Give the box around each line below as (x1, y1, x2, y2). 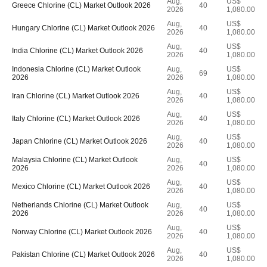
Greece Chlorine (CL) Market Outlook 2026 (12, 1, 151, 10)
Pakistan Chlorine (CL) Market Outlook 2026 (12, 250, 155, 259)
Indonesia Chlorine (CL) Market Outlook (12, 65, 141, 73)
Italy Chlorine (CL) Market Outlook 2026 (12, 114, 140, 123)
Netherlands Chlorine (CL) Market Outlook (12, 201, 148, 209)
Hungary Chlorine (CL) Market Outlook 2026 (12, 24, 155, 32)
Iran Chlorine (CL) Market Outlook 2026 (12, 92, 139, 100)
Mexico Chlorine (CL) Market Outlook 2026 (12, 182, 150, 191)
